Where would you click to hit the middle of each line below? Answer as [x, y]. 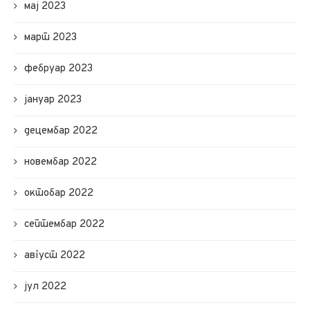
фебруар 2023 [58, 69]
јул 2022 [45, 286]
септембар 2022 [64, 224]
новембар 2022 [61, 162]
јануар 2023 [53, 100]
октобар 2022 [59, 193]
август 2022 [55, 255]
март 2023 [51, 37]
